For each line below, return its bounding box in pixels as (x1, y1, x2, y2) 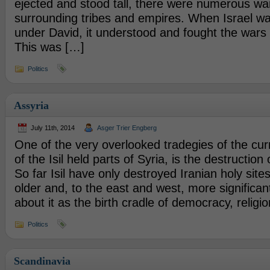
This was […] (14, 40, 84, 54)
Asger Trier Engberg (96, 124, 157, 131)
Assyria (13, 99, 49, 111)
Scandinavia (13, 255, 71, 267)
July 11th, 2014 (30, 124, 75, 131)
